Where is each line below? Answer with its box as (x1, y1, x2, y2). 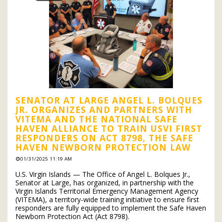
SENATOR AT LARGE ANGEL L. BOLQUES (15, 94, 203, 106)
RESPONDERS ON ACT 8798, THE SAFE (15, 131, 193, 144)
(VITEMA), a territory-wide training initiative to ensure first (15, 194, 199, 204)
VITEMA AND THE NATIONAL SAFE (15, 112, 177, 125)
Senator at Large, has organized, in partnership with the (15, 177, 194, 187)
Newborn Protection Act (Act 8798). (15, 211, 129, 221)
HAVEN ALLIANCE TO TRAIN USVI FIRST (15, 122, 202, 134)
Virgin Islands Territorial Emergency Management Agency (15, 186, 198, 196)
